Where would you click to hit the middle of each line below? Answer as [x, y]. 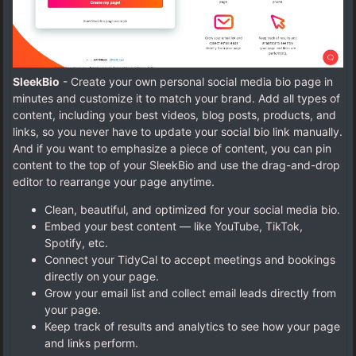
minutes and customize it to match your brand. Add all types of [176, 99]
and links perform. [91, 343]
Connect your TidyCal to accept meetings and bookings [190, 260]
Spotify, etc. [76, 243]
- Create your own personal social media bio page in [196, 82]
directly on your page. [103, 277]
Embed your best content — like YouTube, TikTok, [174, 226]
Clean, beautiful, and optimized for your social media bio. [192, 210]
